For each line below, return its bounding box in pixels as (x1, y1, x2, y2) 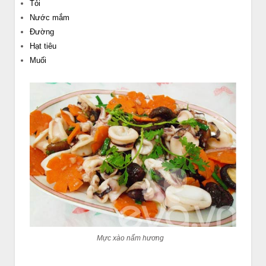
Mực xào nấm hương (96, 234, 164, 243)
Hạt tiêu (30, 42, 56, 51)
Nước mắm (30, 13, 69, 23)
